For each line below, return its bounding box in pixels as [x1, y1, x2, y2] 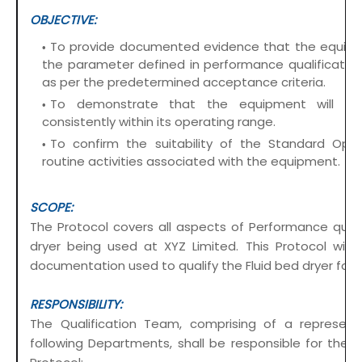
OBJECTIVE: [30, 11, 96, 29]
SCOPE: [30, 199, 73, 217]
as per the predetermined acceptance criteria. [42, 74, 326, 91]
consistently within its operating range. [42, 113, 276, 131]
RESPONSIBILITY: [30, 296, 122, 314]
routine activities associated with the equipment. [42, 153, 340, 170]
